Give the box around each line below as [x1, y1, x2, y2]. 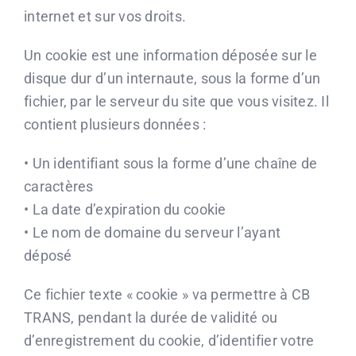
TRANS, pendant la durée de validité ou [24, 309, 278, 326]
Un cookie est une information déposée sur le [24, 47, 317, 64]
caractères [24, 178, 94, 195]
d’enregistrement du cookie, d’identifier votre [24, 332, 315, 349]
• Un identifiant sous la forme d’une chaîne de [24, 155, 318, 172]
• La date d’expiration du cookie [24, 201, 226, 218]
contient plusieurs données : [24, 116, 207, 133]
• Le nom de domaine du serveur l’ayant [24, 224, 281, 241]
